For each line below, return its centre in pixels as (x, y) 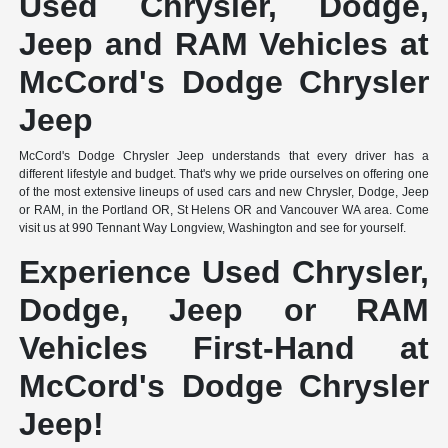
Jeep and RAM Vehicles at (224, 44)
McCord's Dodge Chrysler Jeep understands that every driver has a (224, 156)
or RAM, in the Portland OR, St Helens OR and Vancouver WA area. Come (224, 210)
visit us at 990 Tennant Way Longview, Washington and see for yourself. (213, 228)
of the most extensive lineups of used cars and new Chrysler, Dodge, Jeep (224, 192)
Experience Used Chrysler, (224, 272)
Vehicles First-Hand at (224, 348)
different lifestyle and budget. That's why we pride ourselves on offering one (224, 174)
